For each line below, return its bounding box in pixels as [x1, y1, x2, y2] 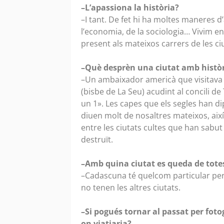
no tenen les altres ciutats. [81, 182, 180, 193]
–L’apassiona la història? [81, 2, 179, 13]
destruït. [81, 134, 115, 145]
